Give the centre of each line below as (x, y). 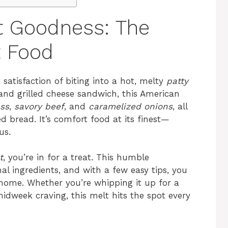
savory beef (39, 106)
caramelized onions (131, 106)
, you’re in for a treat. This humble (76, 158)
